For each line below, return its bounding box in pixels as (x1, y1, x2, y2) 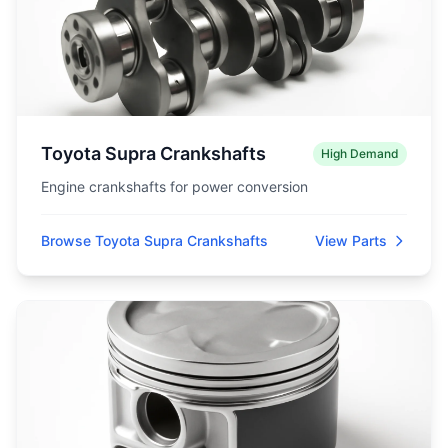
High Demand (321, 146, 399, 161)
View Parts (315, 232, 387, 249)
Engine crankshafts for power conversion (41, 178, 308, 195)
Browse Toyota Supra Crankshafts (41, 232, 268, 249)
